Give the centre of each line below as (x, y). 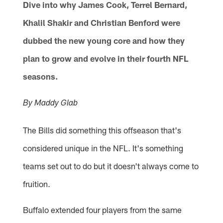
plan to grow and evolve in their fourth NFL (106, 58)
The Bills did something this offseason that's (102, 130)
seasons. (41, 76)
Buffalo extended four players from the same (103, 210)
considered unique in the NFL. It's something (103, 148)
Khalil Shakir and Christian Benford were (102, 23)
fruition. (37, 184)
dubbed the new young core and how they (104, 41)
